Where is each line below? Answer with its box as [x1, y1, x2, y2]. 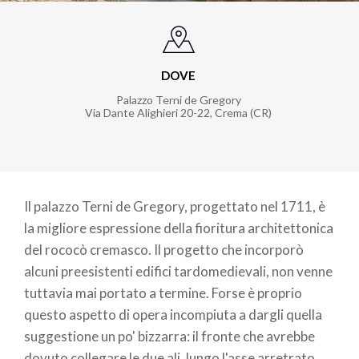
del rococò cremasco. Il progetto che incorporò [24, 241, 304, 259]
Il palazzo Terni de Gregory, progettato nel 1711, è [24, 198, 325, 216]
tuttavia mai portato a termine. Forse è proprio [24, 284, 302, 302]
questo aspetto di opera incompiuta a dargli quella [24, 306, 322, 324]
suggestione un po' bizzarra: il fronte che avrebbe [24, 328, 315, 345]
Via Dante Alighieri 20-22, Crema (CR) [85, 106, 272, 120]
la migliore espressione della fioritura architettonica [24, 220, 333, 237]
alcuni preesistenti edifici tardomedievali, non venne [24, 263, 333, 280]
